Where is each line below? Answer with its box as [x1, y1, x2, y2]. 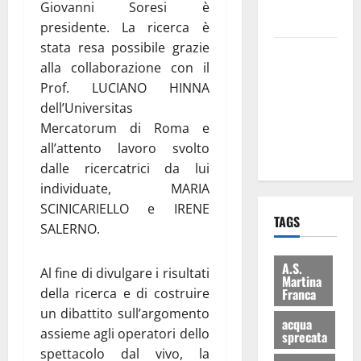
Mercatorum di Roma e [40, 118, 210, 137]
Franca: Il [273, 64, 322, 84]
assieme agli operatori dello [40, 324, 210, 342]
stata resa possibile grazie [40, 38, 210, 56]
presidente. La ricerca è [40, 18, 210, 36]
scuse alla [273, 124, 325, 144]
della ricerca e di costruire [40, 284, 210, 302]
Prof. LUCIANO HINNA [40, 78, 210, 97]
